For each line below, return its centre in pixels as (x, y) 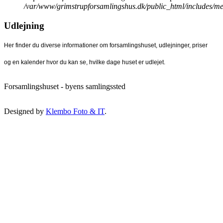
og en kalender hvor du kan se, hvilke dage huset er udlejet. (85, 62)
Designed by (25, 111)
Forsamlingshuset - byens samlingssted (65, 87)
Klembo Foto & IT (75, 111)
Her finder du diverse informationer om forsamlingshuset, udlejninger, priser (106, 46)
